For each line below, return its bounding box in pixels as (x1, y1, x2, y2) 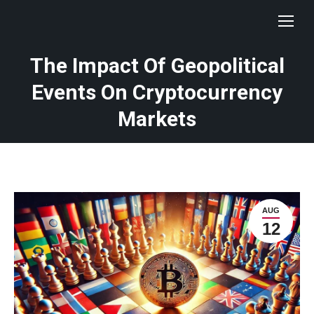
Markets (118, 107, 196, 131)
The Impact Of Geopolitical (29, 53, 285, 78)
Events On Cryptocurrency (32, 80, 282, 104)
